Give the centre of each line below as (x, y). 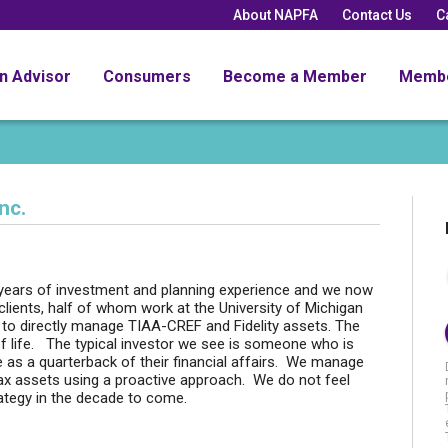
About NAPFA (275, 14)
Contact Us (377, 14)
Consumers (147, 76)
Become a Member (295, 76)
